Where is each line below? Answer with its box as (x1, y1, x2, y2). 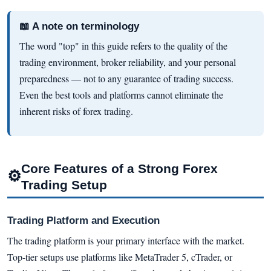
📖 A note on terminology (19, 20, 139, 32)
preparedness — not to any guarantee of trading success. (19, 71, 233, 85)
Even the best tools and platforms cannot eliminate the (19, 88, 223, 101)
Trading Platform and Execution (7, 214, 160, 226)
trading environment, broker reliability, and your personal (19, 55, 236, 68)
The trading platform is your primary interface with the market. (7, 234, 244, 247)
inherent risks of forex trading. (19, 104, 133, 117)
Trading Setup (21, 177, 107, 192)
